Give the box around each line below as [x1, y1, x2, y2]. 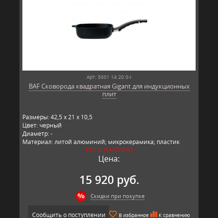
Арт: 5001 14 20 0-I [87, 73, 131, 80]
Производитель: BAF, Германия [22, 145, 113, 154]
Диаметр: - [22, 129, 53, 138]
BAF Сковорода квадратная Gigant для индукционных [28, 81, 190, 91]
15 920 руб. [79, 172, 139, 187]
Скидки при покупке [90, 192, 145, 200]
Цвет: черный [22, 121, 62, 129]
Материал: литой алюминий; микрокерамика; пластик [22, 137, 180, 146]
